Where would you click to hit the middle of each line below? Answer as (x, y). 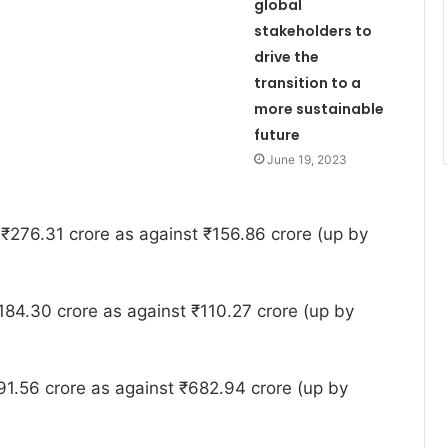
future (276, 134)
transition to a (307, 82)
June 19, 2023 (306, 159)
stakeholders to (312, 30)
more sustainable (318, 108)
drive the (286, 56)
